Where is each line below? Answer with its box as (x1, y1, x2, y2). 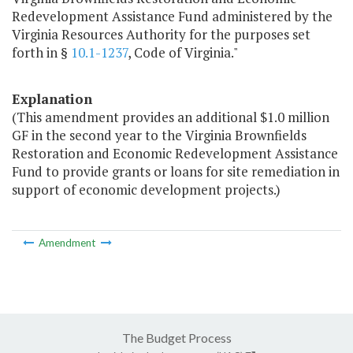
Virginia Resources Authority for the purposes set (12, 25, 310, 44)
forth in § (12, 43, 71, 62)
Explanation (12, 90, 92, 109)
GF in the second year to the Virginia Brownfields (12, 126, 307, 145)
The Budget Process (121, 329, 232, 345)
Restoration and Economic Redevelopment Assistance (12, 144, 338, 163)
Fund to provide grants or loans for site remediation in (12, 162, 340, 181)
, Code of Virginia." (128, 43, 238, 62)
